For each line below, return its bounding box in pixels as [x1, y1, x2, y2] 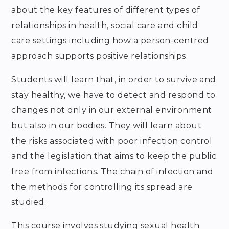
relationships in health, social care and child [11, 20, 198, 31]
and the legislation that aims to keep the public [11, 151, 217, 162]
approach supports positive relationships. [11, 51, 188, 61]
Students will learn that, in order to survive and [11, 75, 216, 85]
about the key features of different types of [11, 5, 200, 15]
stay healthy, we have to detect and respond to [11, 90, 216, 100]
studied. [11, 197, 47, 208]
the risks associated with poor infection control [11, 136, 213, 146]
